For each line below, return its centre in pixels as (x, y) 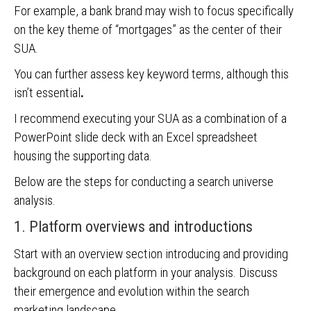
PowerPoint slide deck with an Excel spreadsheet (136, 137)
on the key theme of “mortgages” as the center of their (148, 30)
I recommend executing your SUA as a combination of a (150, 118)
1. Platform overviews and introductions (133, 227)
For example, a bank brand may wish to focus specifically (154, 11)
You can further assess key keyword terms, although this (151, 74)
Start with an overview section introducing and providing (151, 254)
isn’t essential (47, 93)
